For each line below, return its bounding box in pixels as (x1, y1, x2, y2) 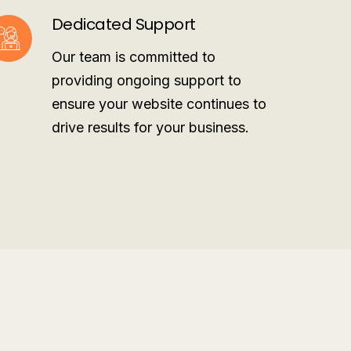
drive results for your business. (51, 119, 249, 136)
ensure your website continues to (51, 96, 266, 112)
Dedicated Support (51, 13, 196, 35)
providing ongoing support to (51, 72, 241, 89)
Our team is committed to (51, 49, 215, 65)
